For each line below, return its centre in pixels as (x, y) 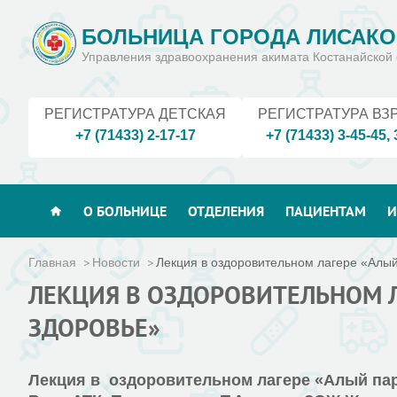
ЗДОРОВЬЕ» (94, 327)
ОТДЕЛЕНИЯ (226, 211)
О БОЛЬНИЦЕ (125, 211)
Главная (52, 262)
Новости (116, 262)
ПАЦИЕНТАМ (326, 211)
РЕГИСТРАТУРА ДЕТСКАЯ (135, 114)
